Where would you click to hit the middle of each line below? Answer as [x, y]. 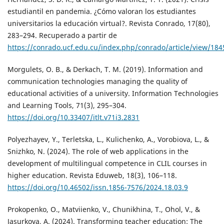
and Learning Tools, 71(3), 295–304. [67, 105]
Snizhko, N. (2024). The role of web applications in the [98, 151]
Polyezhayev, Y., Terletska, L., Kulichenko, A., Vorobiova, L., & [108, 139]
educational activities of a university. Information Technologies [113, 93]
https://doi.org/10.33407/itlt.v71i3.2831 [73, 117]
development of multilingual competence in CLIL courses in [107, 163]
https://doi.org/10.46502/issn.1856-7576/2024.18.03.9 [98, 187]
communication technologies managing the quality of [97, 81]
